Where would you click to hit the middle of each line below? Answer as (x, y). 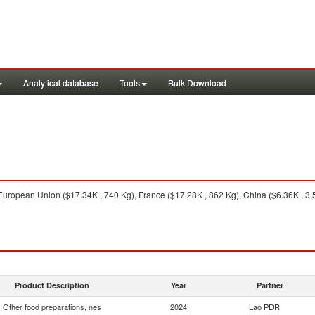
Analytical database (61, 83)
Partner (270, 285)
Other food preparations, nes (52, 307)
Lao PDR (264, 307)
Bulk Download (197, 83)
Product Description (52, 285)
